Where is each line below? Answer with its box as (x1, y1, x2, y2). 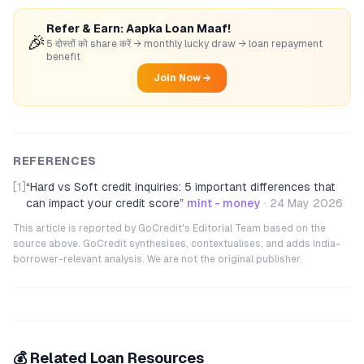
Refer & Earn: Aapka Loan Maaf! (46, 22, 231, 35)
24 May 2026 (270, 197, 343, 210)
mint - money (187, 197, 261, 210)
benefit (46, 51, 80, 63)
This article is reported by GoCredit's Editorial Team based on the (13, 223, 326, 234)
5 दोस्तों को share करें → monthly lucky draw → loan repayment (46, 38, 323, 50)
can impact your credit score (26, 197, 180, 210)
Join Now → (154, 72, 210, 84)
